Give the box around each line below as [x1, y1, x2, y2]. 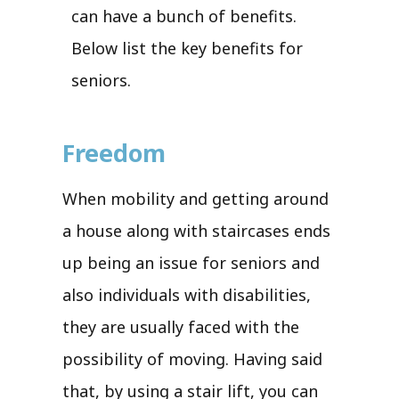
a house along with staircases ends [62, 219, 330, 241]
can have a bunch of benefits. [71, 4, 297, 27]
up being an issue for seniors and [62, 251, 320, 273]
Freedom [62, 135, 166, 169]
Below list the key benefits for [71, 37, 303, 59]
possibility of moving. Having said [62, 347, 322, 370]
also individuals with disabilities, [62, 283, 311, 305]
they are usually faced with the [62, 315, 299, 338]
